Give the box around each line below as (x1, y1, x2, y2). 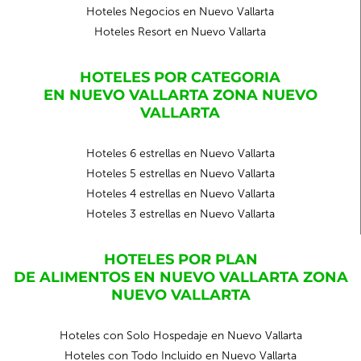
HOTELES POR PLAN (103, 251, 258, 268)
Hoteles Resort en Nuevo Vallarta (94, 25, 266, 39)
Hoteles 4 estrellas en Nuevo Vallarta (85, 187, 275, 201)
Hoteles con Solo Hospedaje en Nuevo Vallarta (59, 329, 302, 342)
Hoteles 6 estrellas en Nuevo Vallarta (85, 147, 275, 160)
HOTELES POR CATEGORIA (80, 68, 280, 86)
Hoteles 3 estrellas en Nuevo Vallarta (85, 207, 275, 221)
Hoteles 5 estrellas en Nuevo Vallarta (85, 167, 275, 180)
